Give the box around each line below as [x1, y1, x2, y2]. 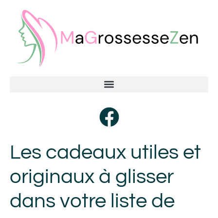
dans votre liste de [10, 190, 175, 212]
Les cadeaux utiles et [10, 142, 201, 163]
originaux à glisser [10, 166, 174, 187]
